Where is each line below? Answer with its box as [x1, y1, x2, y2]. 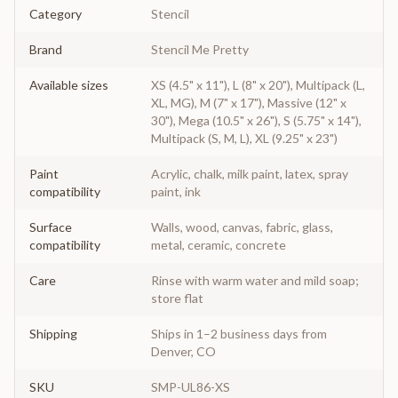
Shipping [29, 326, 77, 342]
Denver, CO [151, 344, 216, 360]
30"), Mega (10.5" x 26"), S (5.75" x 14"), [151, 113, 362, 129]
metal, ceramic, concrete [151, 237, 286, 253]
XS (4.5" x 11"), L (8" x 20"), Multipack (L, [151, 77, 365, 93]
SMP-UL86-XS [151, 379, 230, 395]
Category [29, 6, 82, 22]
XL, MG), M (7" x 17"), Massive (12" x [151, 95, 346, 111]
